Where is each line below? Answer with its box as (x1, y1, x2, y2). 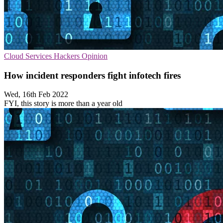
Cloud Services (4, 52, 54, 60)
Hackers (54, 52, 82, 60)
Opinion (82, 52, 108, 60)
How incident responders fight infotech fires (4, 70, 181, 81)
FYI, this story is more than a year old (4, 99, 122, 108)
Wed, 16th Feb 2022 (4, 90, 68, 99)
